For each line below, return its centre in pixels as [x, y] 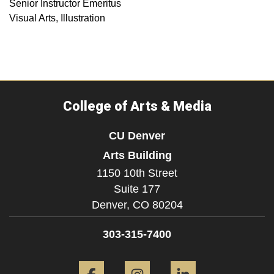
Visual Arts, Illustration [57, 18]
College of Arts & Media [137, 106]
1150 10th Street [137, 173]
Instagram [180, 259]
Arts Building [137, 155]
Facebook [134, 259]
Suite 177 [137, 189]
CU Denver [137, 136]
